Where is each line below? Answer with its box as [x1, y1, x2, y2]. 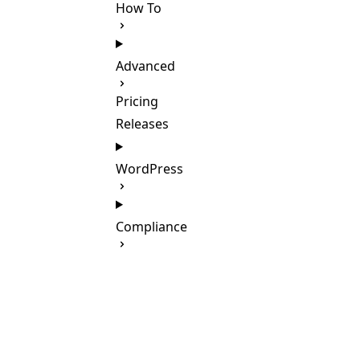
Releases [116, 115, 169, 133]
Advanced [116, 57, 175, 75]
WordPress [116, 160, 183, 178]
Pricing [116, 92, 158, 110]
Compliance [116, 218, 187, 235]
